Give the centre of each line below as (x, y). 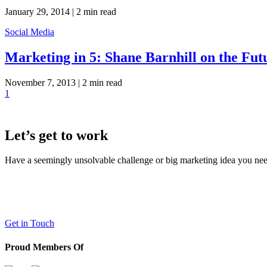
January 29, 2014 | (39, 11)
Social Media (30, 32)
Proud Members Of (44, 247)
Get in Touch (30, 223)
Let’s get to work (56, 135)
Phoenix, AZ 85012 (41, 202)
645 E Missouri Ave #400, (54, 191)
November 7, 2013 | (42, 82)
